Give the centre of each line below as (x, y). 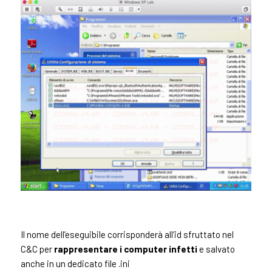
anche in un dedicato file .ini (75, 263)
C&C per (37, 249)
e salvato (216, 249)
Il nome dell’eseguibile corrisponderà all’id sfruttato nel (127, 234)
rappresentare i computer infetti (125, 249)
